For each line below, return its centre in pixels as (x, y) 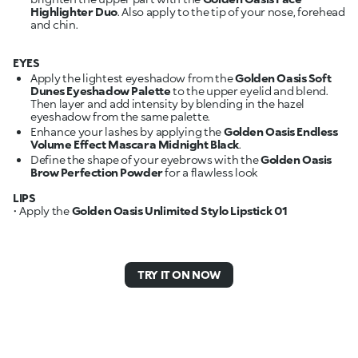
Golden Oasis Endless (280, 132)
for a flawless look (212, 173)
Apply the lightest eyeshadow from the (133, 78)
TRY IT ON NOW (179, 275)
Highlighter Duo (74, 12)
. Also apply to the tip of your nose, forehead (231, 12)
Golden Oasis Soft (283, 78)
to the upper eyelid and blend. (249, 91)
